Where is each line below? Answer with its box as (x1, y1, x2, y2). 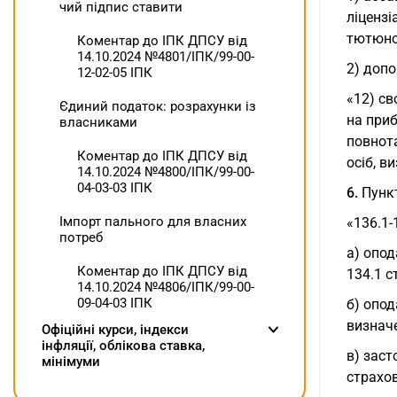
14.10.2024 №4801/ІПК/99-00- (77, 49, 254, 66)
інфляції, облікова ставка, (42, 338, 205, 354)
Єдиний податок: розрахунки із (59, 98, 256, 115)
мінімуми (42, 354, 100, 370)
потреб (59, 230, 103, 246)
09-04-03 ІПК (77, 295, 152, 312)
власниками (59, 114, 137, 131)
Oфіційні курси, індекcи (42, 322, 189, 339)
